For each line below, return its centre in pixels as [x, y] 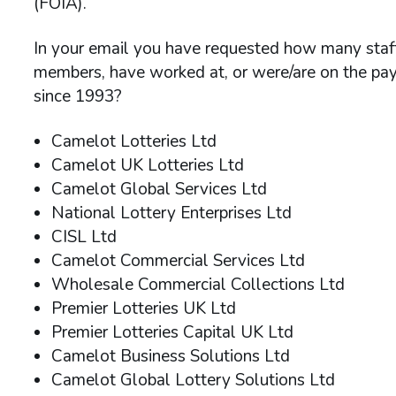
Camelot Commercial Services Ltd [178, 261]
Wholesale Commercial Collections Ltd [198, 285]
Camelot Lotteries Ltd [134, 141]
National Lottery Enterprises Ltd [171, 213]
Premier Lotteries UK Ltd [144, 308]
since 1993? [78, 96]
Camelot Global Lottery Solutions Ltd [193, 380]
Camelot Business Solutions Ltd [171, 356]
